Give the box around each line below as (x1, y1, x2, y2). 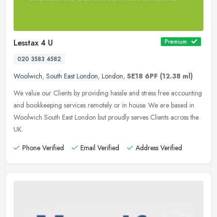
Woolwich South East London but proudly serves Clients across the (14, 112, 199, 122)
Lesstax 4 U (14, 37, 53, 48)
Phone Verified (22, 142, 64, 153)
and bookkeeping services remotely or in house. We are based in (14, 100, 194, 110)
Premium (165, 37, 187, 46)
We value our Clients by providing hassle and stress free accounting (14, 88, 202, 98)
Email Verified (80, 142, 119, 153)
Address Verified (136, 142, 182, 153)
